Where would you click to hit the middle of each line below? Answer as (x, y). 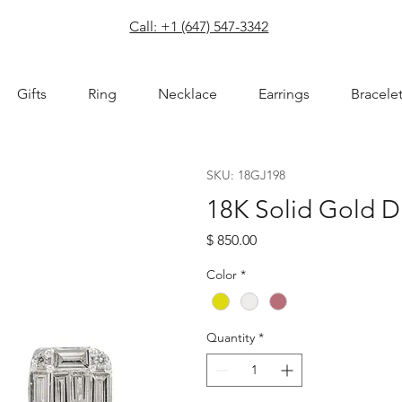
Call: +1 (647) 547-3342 (199, 26)
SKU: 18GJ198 (245, 175)
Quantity (230, 337)
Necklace (187, 94)
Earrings (284, 94)
